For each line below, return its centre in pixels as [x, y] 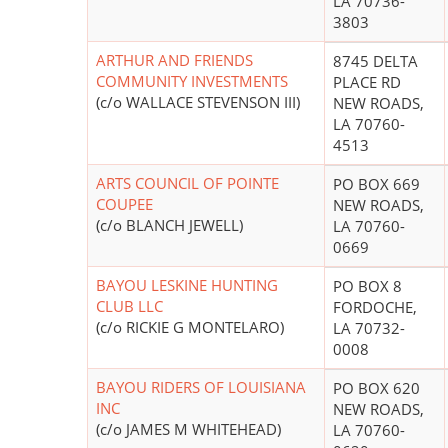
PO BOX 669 [376, 184]
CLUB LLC [129, 306]
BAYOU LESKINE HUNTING [187, 285]
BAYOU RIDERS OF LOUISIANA [201, 387]
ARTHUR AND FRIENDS [174, 60]
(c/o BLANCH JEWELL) [169, 225]
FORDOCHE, [375, 307]
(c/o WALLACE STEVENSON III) [198, 102]
